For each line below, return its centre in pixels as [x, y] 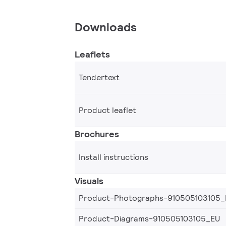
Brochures [97, 134]
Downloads [106, 27]
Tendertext [99, 77]
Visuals [89, 181]
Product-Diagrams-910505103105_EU [149, 218]
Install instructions [114, 157]
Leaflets [92, 54]
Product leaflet [107, 110]
